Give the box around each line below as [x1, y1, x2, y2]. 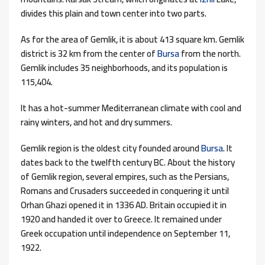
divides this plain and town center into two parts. [21, 5, 206, 22]
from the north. [179, 45, 241, 63]
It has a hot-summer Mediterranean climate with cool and [21, 99, 241, 117]
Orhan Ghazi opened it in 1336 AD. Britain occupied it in [21, 196, 227, 214]
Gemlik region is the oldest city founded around [21, 140, 199, 157]
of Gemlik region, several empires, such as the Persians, [21, 168, 229, 186]
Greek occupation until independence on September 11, [21, 225, 230, 243]
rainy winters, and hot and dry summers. [21, 114, 172, 131]
